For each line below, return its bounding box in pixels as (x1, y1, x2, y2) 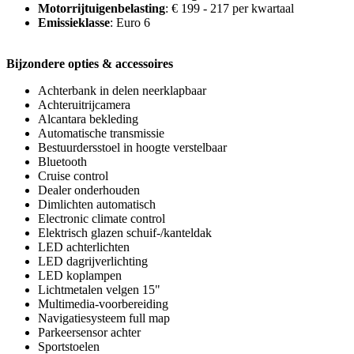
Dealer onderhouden (38, 183, 140, 197)
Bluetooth (38, 155, 87, 168)
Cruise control (38, 169, 108, 183)
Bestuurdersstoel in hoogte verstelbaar (38, 141, 227, 154)
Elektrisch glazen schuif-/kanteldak (38, 226, 212, 239)
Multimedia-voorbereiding (38, 297, 168, 311)
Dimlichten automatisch (38, 198, 156, 211)
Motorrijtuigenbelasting (38, 2, 165, 15)
